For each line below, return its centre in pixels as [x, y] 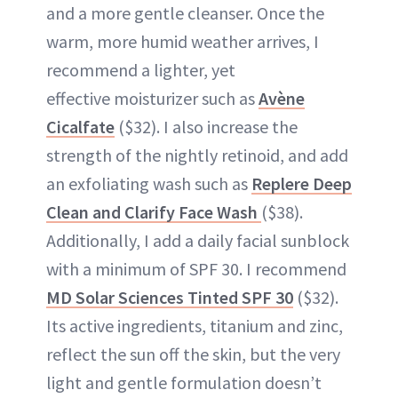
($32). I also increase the [206, 127]
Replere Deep [302, 183]
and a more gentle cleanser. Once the [185, 13]
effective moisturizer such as [152, 98]
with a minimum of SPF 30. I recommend [196, 269]
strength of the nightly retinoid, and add [197, 155]
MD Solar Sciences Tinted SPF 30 [170, 297]
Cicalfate [80, 127]
